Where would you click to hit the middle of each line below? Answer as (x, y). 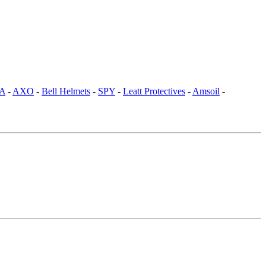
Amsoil (206, 91)
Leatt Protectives (154, 91)
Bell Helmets (66, 91)
